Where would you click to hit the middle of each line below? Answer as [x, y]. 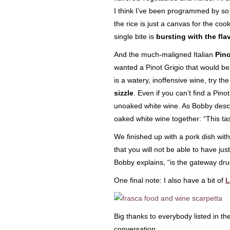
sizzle [124, 93]
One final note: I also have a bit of [170, 180]
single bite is [135, 36]
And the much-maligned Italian [165, 54]
